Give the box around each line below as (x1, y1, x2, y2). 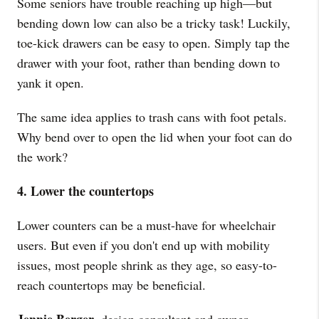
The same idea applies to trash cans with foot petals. (17, 108, 287, 125)
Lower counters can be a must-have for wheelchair (17, 216, 276, 234)
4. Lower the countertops (17, 182, 154, 200)
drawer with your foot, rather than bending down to (17, 54, 280, 71)
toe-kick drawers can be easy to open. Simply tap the (17, 34, 290, 51)
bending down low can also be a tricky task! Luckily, (17, 14, 291, 31)
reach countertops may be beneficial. (17, 276, 206, 293)
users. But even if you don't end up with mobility (17, 236, 270, 253)
